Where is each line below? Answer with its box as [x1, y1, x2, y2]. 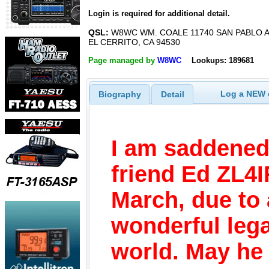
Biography [98, 89, 141, 99]
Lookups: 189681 [191, 55, 254, 65]
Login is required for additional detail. [88, 9, 230, 19]
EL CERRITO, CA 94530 [88, 37, 180, 47]
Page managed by [88, 55, 157, 65]
